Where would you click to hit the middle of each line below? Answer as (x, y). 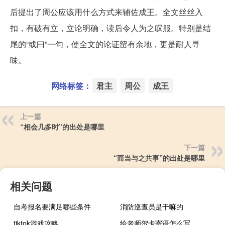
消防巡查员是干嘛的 (152, 207)
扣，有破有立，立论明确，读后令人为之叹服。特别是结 (110, 28)
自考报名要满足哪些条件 (52, 207)
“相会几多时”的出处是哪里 (62, 127)
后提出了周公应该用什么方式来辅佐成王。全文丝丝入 (106, 12)
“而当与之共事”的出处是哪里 (159, 158)
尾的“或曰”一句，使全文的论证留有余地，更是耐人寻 (105, 44)
